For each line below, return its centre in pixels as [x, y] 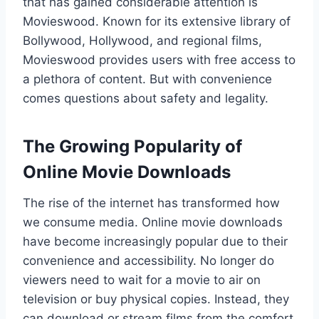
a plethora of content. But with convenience [147, 79]
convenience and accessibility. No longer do [148, 260]
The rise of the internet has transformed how [151, 203]
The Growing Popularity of [132, 146]
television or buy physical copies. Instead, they [156, 299]
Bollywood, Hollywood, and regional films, [142, 40]
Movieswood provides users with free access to [159, 59]
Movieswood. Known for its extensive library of [157, 21]
